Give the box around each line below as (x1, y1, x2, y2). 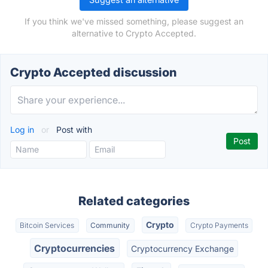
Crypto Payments (190, 221, 248, 230)
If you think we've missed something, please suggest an (25, 16, 243, 26)
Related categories (78, 194, 190, 208)
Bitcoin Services (20, 221, 75, 230)
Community (90, 221, 130, 230)
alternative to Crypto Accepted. (72, 28, 196, 38)
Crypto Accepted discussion (10, 65, 176, 80)
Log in (10, 124, 36, 135)
